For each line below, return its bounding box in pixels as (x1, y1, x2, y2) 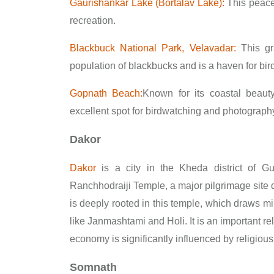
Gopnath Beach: (70, 87, 143, 98)
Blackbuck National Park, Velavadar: (70, 42, 236, 53)
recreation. (70, 15, 116, 26)
